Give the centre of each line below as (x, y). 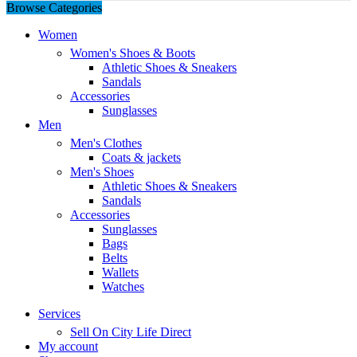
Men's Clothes (106, 143)
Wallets (120, 272)
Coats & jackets (141, 157)
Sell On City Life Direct (131, 331)
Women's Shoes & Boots (133, 53)
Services (59, 313)
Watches (123, 286)
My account (68, 346)
